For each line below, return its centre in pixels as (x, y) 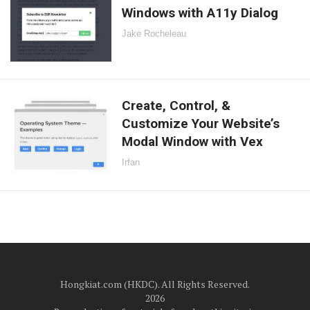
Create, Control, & (176, 106)
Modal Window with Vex (193, 142)
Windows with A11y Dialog (200, 12)
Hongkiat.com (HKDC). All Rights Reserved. (155, 284)
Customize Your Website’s (201, 124)
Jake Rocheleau (154, 33)
